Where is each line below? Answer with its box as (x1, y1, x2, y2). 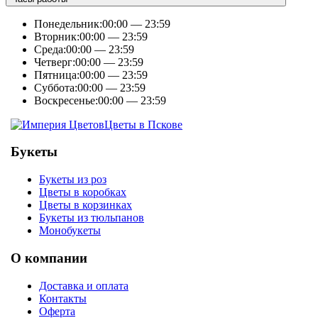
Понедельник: (34, 17, 102, 30)
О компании (11, 250, 87, 265)
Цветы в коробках (39, 186, 126, 199)
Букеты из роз (39, 173, 106, 186)
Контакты (39, 292, 87, 305)
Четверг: (34, 55, 75, 68)
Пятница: (34, 68, 79, 81)
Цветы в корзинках (39, 199, 132, 212)
